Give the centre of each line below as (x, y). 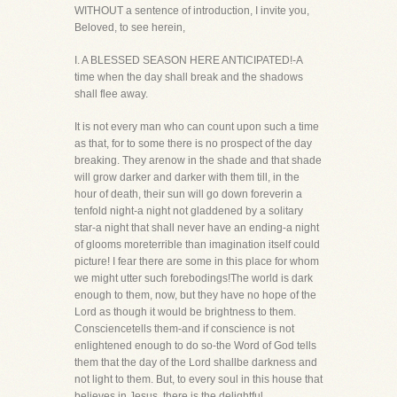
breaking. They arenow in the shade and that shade (198, 160)
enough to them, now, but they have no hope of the (195, 295)
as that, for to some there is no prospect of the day (193, 144)
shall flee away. (111, 94)
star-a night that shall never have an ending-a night (197, 228)
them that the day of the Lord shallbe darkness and (196, 362)
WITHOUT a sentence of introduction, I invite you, (192, 11)
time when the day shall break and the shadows (189, 77)
